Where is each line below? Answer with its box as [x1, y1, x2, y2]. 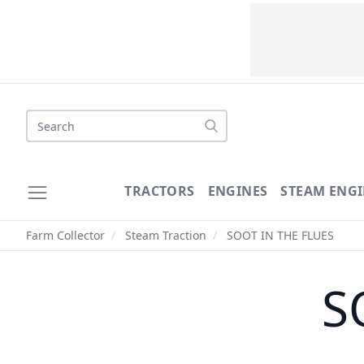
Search [25, 110, 67, 128]
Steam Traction [125, 227, 206, 243]
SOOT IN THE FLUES [223, 227, 334, 243]
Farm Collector [26, 227, 105, 243]
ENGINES [207, 182, 268, 200]
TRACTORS [124, 182, 195, 200]
